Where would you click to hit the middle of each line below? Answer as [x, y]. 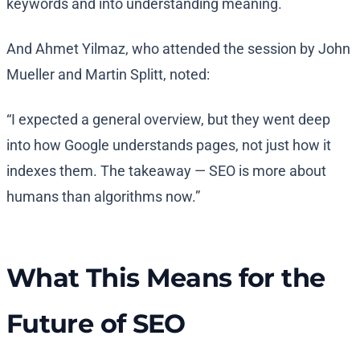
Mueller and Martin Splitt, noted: [108, 75]
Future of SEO [100, 324]
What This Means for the [166, 278]
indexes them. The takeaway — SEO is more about [166, 171]
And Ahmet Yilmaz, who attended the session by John [178, 49]
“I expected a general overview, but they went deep [168, 120]
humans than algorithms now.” [103, 197]
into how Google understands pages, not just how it [169, 145]
